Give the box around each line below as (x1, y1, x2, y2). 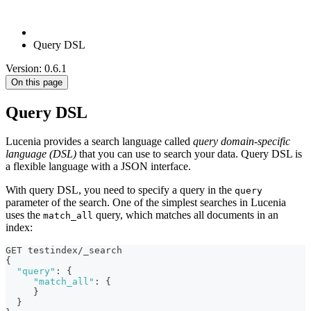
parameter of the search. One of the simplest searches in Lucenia (6, 196, 286, 209)
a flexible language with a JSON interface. (6, 160, 191, 173)
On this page (11, 76, 62, 87)
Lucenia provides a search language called (6, 135, 193, 148)
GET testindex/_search (6, 245, 122, 256)
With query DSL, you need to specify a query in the (6, 184, 235, 196)
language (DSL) (6, 148, 76, 160)
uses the (6, 209, 43, 221)
